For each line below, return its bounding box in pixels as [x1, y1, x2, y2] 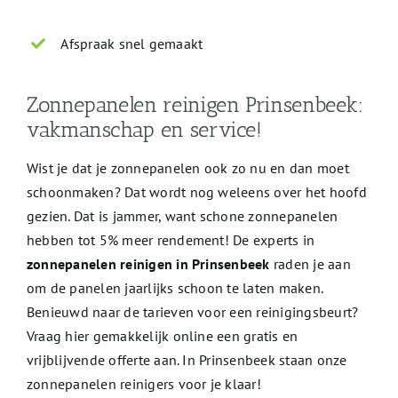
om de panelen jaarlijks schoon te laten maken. [26, 279, 323, 298]
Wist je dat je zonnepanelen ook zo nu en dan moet [26, 159, 349, 178]
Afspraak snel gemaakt [60, 34, 203, 52]
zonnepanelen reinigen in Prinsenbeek [26, 255, 270, 274]
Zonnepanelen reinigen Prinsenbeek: [26, 92, 363, 118]
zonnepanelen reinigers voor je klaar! [26, 375, 261, 394]
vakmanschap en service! [26, 116, 262, 143]
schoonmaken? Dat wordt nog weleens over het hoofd [26, 183, 367, 202]
